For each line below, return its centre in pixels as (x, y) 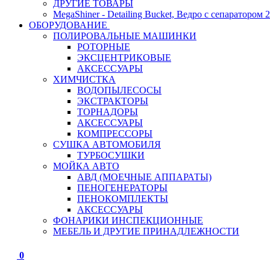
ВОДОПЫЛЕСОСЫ (119, 90)
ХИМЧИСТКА (84, 79)
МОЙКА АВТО (86, 166)
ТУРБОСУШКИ (111, 155)
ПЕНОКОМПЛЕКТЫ (123, 199)
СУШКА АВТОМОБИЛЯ (107, 144)
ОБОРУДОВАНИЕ (69, 25)
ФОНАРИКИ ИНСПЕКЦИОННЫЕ (128, 220)
